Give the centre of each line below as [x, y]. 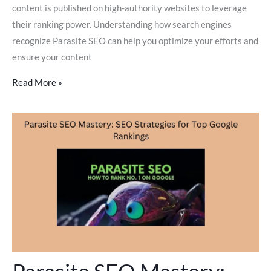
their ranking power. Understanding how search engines [122, 25]
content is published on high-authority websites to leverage [129, 8]
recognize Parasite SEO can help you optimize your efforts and [135, 41]
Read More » [37, 82]
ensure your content [52, 57]
